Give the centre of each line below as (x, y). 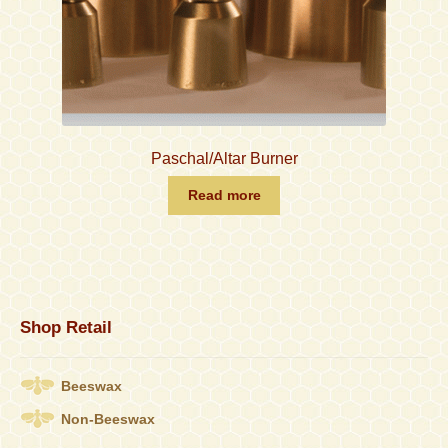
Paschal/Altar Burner (224, 158)
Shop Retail (65, 326)
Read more (224, 194)
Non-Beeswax (107, 418)
